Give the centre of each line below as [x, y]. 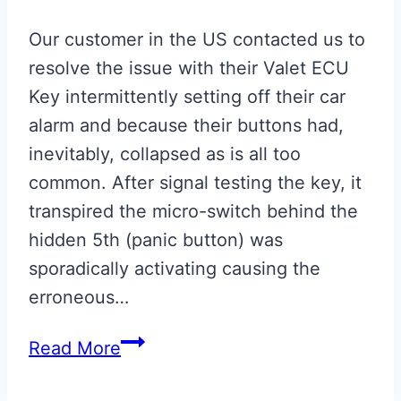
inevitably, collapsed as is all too [165, 154]
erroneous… [79, 297]
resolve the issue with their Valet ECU [189, 68]
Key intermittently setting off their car [187, 96]
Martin [147, 371]
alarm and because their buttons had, [186, 125]
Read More [75, 348]
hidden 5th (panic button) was [156, 239]
